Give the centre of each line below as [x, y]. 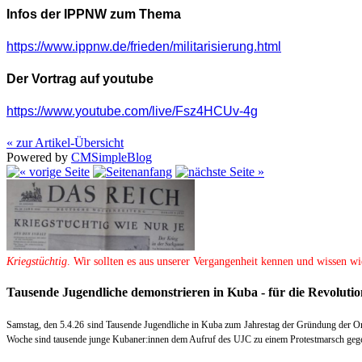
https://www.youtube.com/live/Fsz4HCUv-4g [132, 111]
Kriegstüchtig [37, 261]
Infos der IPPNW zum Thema [94, 14]
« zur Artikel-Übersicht [65, 142]
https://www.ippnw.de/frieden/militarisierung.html [144, 46]
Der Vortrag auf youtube [80, 78]
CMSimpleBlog [112, 157]
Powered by [39, 157]
